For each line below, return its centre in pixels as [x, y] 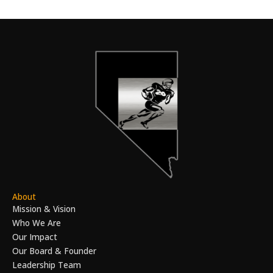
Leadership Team [47, 264]
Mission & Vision [44, 208]
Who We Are [37, 222]
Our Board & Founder [54, 250]
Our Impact [35, 236]
